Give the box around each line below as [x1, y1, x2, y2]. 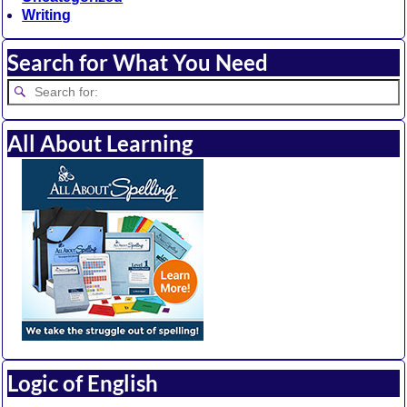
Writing [22, 7, 72, 24]
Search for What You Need [7, 49, 269, 76]
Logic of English [7, 369, 159, 396]
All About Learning [7, 129, 194, 156]
